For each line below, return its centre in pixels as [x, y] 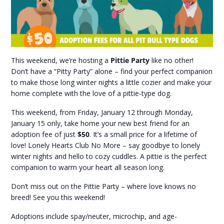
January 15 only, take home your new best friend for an [100, 123]
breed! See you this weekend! [58, 197]
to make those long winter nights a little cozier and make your [111, 82]
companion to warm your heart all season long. [88, 167]
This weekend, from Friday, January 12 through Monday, [102, 112]
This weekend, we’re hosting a [61, 60]
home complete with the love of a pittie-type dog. [91, 93]
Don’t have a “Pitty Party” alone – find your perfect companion [112, 71]
